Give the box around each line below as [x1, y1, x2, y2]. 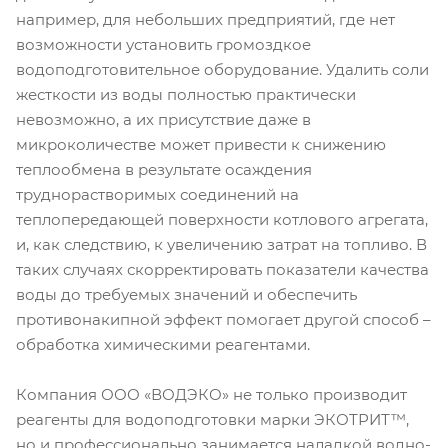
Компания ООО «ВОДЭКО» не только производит [16, 384, 407, 404]
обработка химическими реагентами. [16, 334, 310, 354]
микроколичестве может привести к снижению [16, 134, 386, 154]
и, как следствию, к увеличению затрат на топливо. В [16, 234, 427, 254]
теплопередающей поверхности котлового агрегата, [16, 209, 428, 229]
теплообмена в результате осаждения [16, 159, 312, 179]
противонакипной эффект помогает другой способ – [16, 309, 431, 329]
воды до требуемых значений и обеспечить [16, 284, 357, 304]
